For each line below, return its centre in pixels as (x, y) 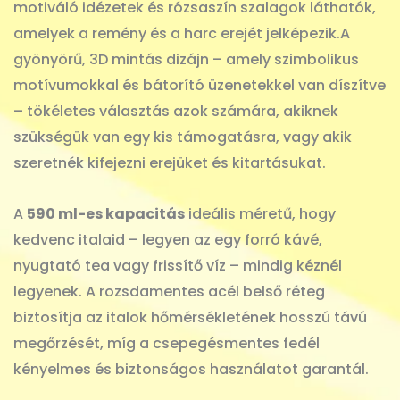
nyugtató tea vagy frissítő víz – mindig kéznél (178, 266)
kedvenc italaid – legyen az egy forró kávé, (168, 240)
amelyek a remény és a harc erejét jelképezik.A (182, 34)
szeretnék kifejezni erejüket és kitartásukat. (170, 163)
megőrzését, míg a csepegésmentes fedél (167, 344)
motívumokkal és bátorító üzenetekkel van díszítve (200, 86)
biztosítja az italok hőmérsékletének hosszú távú (190, 318)
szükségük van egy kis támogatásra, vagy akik (183, 137)
